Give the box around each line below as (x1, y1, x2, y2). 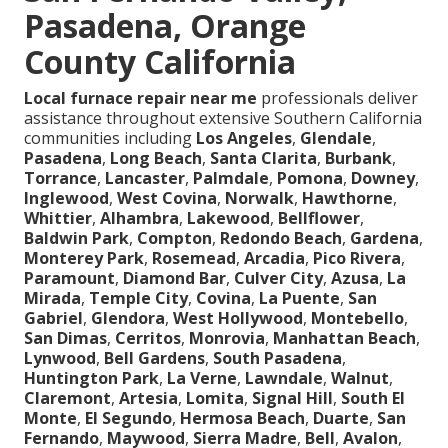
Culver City (234, 267, 323, 290)
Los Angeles (196, 127, 292, 150)
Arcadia (244, 247, 305, 270)
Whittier (24, 207, 92, 230)
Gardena (350, 227, 419, 250)
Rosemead (152, 247, 236, 270)
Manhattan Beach (273, 327, 416, 350)
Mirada (24, 287, 81, 310)
